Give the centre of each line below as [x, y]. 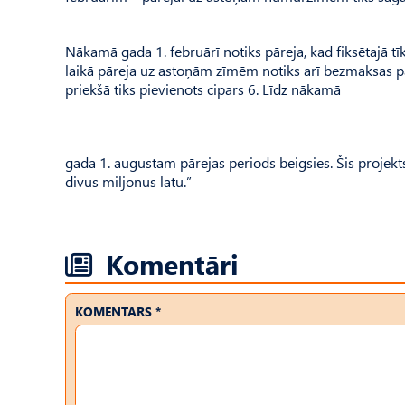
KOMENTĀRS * [118, 311]
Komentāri [172, 264]
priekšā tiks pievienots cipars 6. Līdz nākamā [203, 89]
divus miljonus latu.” [128, 181]
